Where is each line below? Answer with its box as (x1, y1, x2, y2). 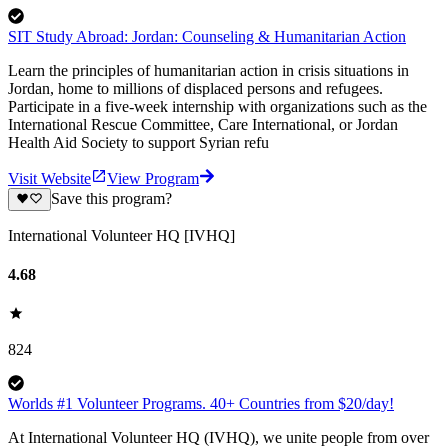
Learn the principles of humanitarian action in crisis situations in (8, 62, 409, 80)
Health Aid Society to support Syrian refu (8, 134, 269, 152)
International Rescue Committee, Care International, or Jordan (8, 116, 398, 134)
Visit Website (8, 170, 91, 188)
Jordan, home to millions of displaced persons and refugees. (8, 80, 383, 98)
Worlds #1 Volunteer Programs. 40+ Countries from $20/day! (8, 395, 394, 413)
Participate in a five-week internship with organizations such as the (8, 98, 427, 116)
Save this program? (50, 190, 172, 208)
